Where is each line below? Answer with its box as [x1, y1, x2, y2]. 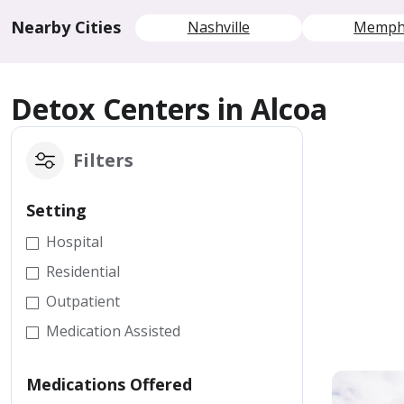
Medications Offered [26, 373, 192, 395]
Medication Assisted [46, 321, 180, 341]
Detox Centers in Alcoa [11, 89, 327, 128]
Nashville [187, 17, 250, 37]
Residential [46, 262, 120, 281]
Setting [26, 199, 87, 221]
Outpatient [46, 291, 120, 311]
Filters [73, 148, 133, 172]
